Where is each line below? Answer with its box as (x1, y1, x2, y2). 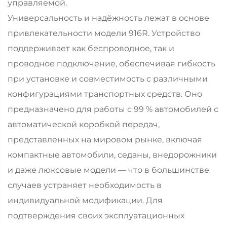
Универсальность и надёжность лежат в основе (8, 13, 209, 23)
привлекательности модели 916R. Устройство (8, 28, 200, 38)
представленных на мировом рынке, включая (8, 134, 202, 144)
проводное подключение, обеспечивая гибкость (8, 58, 215, 68)
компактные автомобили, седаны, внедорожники (8, 149, 217, 160)
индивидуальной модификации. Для (8, 195, 163, 205)
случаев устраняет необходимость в (8, 180, 162, 190)
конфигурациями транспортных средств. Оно (8, 89, 202, 99)
